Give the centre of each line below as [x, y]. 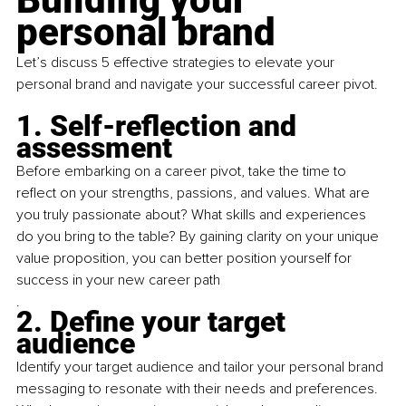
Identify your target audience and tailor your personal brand [202, 367]
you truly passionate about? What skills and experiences [193, 215]
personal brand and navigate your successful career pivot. [197, 85]
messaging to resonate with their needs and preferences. [199, 389]
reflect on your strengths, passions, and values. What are [195, 193]
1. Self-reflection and [160, 126]
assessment [94, 148]
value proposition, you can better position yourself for [186, 259]
